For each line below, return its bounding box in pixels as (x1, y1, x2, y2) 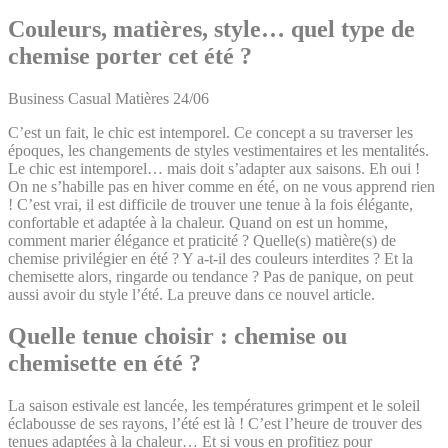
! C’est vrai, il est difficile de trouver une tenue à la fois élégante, (8, 195, 413, 213)
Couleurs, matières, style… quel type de (8, 15, 415, 42)
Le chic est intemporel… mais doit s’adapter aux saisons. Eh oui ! (8, 159, 420, 177)
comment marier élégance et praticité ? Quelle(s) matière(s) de (8, 231, 396, 249)
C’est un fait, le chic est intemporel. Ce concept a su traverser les (8, 123, 413, 141)
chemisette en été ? (8, 350, 201, 377)
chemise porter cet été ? (8, 42, 252, 69)
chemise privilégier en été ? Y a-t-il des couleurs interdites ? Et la (8, 249, 413, 267)
